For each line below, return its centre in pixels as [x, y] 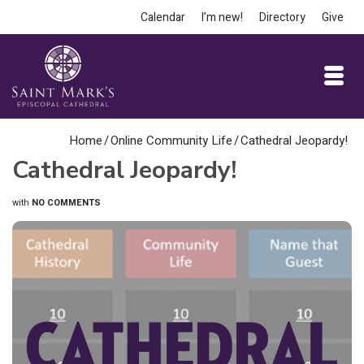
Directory [282, 17]
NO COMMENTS [66, 203]
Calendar [163, 17]
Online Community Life [171, 141]
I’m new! [222, 17]
